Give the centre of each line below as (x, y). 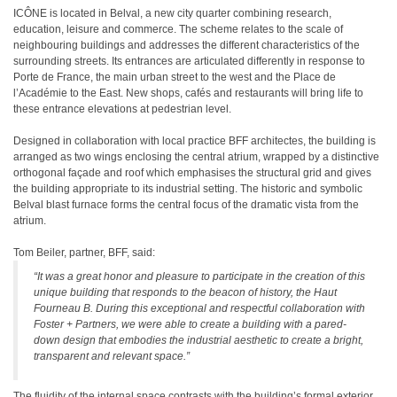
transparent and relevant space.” (112, 356)
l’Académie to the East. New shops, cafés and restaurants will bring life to (188, 93)
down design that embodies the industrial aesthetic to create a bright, (198, 340)
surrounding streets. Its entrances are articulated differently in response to (189, 61)
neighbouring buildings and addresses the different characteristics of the (187, 45)
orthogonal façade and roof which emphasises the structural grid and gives (192, 173)
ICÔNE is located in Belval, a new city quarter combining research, (172, 13)
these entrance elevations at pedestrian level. (122, 109)
